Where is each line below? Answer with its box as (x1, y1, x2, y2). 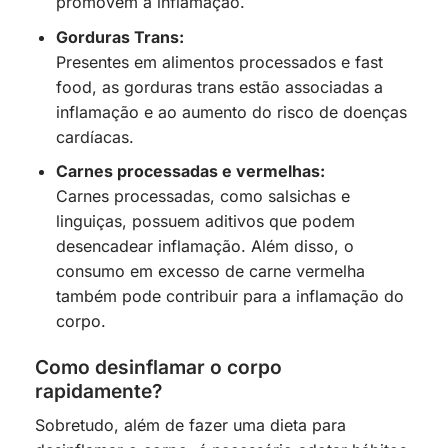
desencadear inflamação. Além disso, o (55, 236, 354, 257)
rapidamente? (35, 379, 162, 404)
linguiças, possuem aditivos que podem (55, 211, 355, 232)
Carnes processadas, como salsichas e (55, 186, 350, 207)
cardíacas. (55, 126, 134, 147)
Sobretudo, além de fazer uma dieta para (35, 414, 346, 435)
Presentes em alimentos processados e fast (55, 51, 383, 72)
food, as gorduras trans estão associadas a (55, 76, 383, 97)
